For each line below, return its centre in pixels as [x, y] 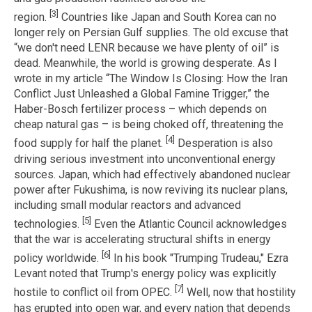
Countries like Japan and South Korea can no [167, 17]
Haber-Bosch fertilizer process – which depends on [140, 109]
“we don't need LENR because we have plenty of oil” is [147, 48]
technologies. [48, 224]
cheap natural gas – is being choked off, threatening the [149, 125]
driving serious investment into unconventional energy [145, 159]
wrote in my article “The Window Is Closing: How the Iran [151, 79]
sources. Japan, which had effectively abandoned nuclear [152, 174]
